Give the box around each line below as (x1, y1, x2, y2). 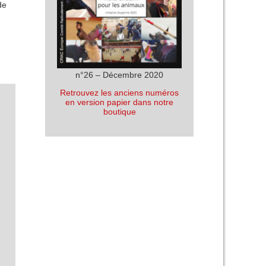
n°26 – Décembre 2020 (75, 70, 163, 80)
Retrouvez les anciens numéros (60, 88, 179, 98)
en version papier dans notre (65, 97, 173, 107)
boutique (103, 107, 136, 117)
